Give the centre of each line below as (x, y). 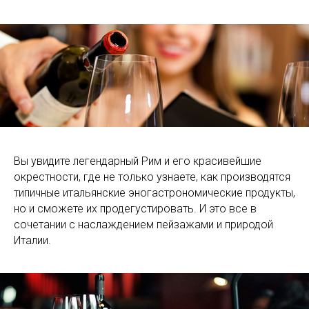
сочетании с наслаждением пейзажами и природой (143, 225)
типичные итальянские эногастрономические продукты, (154, 193)
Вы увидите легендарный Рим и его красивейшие (138, 161)
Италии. (32, 241)
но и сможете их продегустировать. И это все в (135, 209)
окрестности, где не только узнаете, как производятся (152, 177)
